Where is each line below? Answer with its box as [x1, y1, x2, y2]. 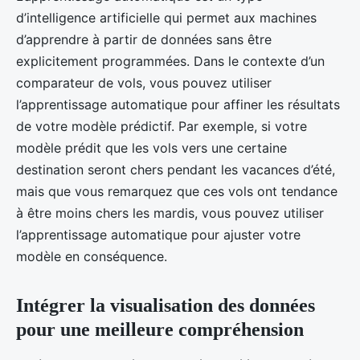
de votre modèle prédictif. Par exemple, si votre [16, 117, 307, 134]
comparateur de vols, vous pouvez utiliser [16, 74, 272, 91]
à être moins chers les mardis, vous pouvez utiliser [16, 204, 324, 221]
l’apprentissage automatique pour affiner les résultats [16, 96, 340, 112]
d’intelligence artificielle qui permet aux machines [16, 9, 317, 26]
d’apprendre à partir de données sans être [16, 31, 272, 47]
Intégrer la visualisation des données [16, 294, 315, 316]
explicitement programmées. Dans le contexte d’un [16, 52, 325, 69]
